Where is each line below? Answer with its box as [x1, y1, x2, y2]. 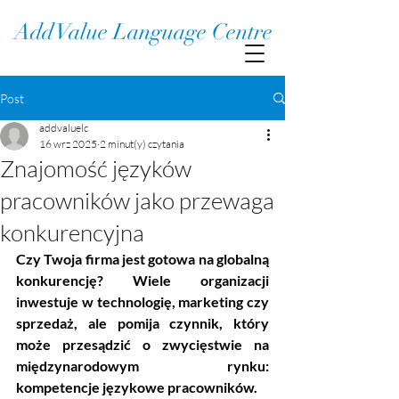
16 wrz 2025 [39, 137, 97, 151]
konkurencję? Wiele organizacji [16, 272, 269, 289]
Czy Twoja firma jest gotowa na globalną [16, 250, 269, 267]
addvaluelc [39, 121, 88, 134]
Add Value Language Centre [14, 19, 273, 45]
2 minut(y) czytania [100, 137, 184, 151]
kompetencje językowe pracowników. [16, 379, 257, 395]
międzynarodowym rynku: [16, 357, 269, 374]
